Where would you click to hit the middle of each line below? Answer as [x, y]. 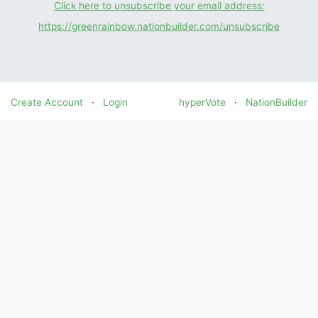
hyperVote [202, 103]
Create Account [47, 103]
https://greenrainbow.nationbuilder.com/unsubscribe [159, 27]
